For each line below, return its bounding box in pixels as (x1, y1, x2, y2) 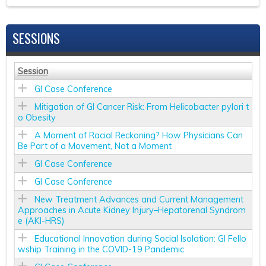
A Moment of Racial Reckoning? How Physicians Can (34, 129, 243, 141)
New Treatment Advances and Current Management (34, 194, 243, 205)
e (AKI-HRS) (17, 215, 65, 226)
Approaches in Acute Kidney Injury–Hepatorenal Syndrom (17, 204, 246, 216)
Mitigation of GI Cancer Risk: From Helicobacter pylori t (34, 101, 249, 112)
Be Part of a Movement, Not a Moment (17, 140, 172, 151)
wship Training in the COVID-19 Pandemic (17, 243, 184, 255)
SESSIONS (12, 28, 60, 47)
